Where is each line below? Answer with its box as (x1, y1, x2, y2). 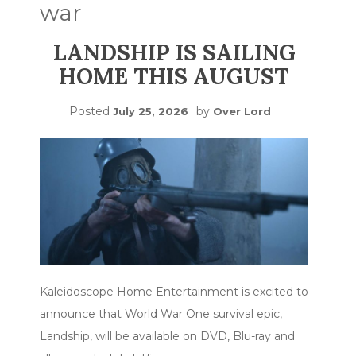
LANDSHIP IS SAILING (52, 38, 296, 67)
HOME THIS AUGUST (59, 62, 289, 91)
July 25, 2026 (113, 105, 188, 118)
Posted (69, 104, 113, 118)
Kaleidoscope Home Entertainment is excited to (40, 284, 308, 300)
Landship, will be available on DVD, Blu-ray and (40, 329, 295, 344)
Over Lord (213, 105, 271, 118)
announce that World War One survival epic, (40, 307, 282, 322)
